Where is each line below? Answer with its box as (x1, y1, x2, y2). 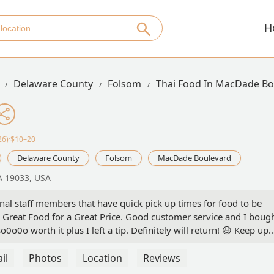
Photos (29, 251, 62, 265)
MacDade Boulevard (158, 152, 231, 164)
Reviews (143, 251, 180, 265)
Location (83, 251, 122, 265)
